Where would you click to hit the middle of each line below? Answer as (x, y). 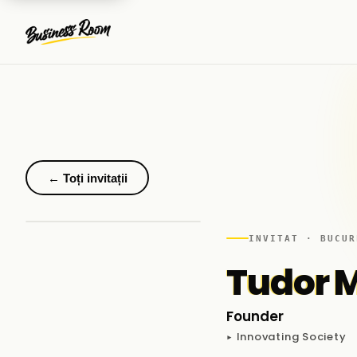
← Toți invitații (87, 178)
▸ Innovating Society (286, 336)
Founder (255, 316)
